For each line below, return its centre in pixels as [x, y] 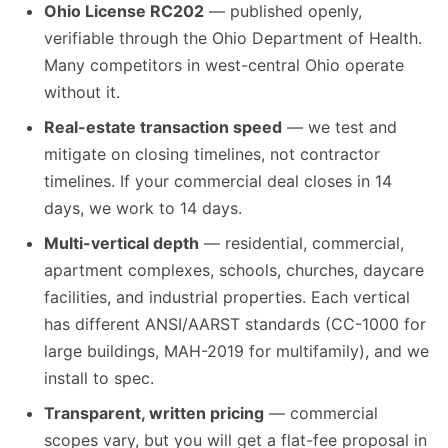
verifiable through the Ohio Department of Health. [233, 38]
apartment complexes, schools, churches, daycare [234, 270]
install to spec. [99, 378]
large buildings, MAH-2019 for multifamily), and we [236, 351]
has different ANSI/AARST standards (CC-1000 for [235, 324]
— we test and [339, 127]
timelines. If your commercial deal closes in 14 [218, 181]
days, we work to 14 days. [143, 208]
